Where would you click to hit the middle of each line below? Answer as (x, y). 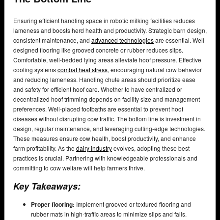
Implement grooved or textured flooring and (133, 204)
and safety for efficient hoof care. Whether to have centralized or (98, 89)
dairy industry (94, 148)
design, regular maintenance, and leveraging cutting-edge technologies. (109, 129)
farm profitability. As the (45, 148)
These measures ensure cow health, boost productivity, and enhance (105, 138)
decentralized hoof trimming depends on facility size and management (107, 99)
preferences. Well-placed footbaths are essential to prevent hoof (98, 109)
